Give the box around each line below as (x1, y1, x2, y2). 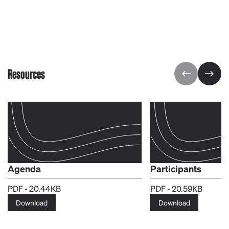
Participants (150, 162, 201, 174)
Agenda (8, 162, 41, 174)
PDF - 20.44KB (8, 182, 61, 194)
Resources (8, 64, 45, 82)
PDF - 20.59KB (150, 182, 202, 194)
